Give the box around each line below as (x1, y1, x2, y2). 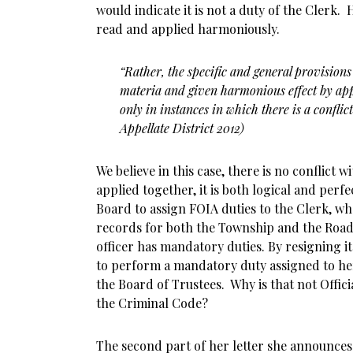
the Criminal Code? (96, 295, 208, 311)
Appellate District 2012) (120, 120, 244, 136)
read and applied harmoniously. (96, 20, 280, 37)
